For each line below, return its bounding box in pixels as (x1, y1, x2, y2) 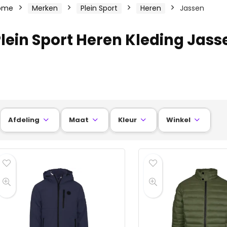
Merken (32, 3, 58, 13)
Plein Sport (81, 3, 118, 13)
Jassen (180, 3, 204, 13)
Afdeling (8, 115, 40, 125)
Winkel (166, 115, 191, 125)
